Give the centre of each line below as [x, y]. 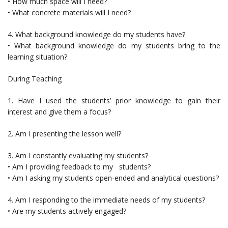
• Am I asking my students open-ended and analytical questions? [113, 178]
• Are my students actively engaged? [67, 211]
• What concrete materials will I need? [69, 12]
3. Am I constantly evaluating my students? [78, 155]
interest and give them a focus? [59, 111]
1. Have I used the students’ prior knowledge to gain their [114, 100]
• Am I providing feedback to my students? [79, 166]
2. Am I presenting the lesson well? [64, 133]
